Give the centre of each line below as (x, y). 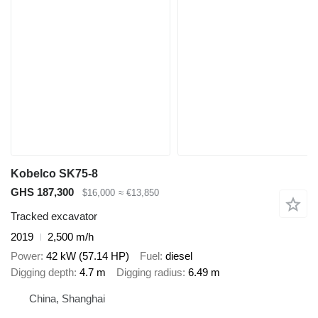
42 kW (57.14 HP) (88, 256)
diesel (179, 256)
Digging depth (42, 272)
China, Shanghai (67, 299)
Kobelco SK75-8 (54, 173)
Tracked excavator (54, 216)
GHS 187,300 (42, 192)
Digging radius (149, 272)
